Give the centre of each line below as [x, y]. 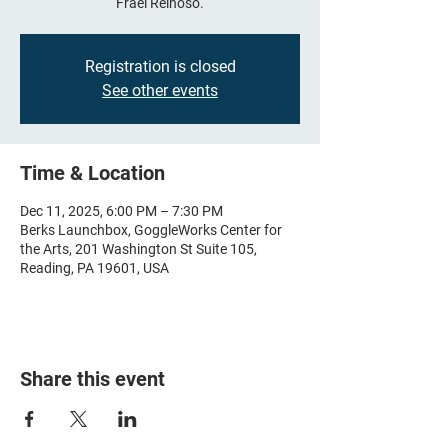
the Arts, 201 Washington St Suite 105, [138, 249]
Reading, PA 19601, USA [94, 268]
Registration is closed [160, 66]
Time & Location [92, 173]
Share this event [92, 379]
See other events [160, 90]
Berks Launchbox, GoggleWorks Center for [151, 230]
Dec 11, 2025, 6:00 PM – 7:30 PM [121, 211]
